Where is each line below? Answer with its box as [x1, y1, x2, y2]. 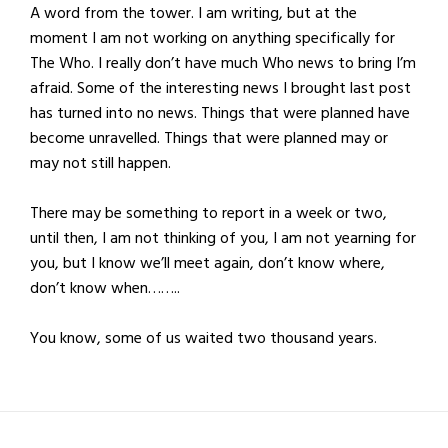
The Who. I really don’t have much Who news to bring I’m [30, 50, 416, 76]
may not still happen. [30, 150, 171, 176]
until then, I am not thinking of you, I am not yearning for [30, 225, 416, 251]
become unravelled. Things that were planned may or [30, 125, 388, 151]
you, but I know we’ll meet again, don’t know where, [30, 250, 385, 276]
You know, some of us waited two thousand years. [30, 325, 377, 351]
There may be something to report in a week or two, [30, 200, 387, 226]
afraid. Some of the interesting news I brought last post [30, 75, 411, 101]
